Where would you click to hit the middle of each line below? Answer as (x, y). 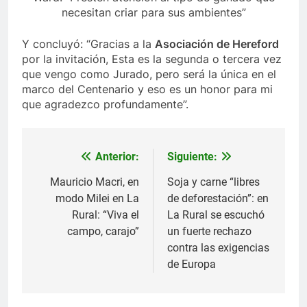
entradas (67, 209)
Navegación (79, 160)
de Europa (192, 264)
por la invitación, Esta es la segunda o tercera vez (152, 59)
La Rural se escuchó (216, 214)
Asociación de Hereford (217, 44)
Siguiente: (192, 156)
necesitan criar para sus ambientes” (153, 12)
